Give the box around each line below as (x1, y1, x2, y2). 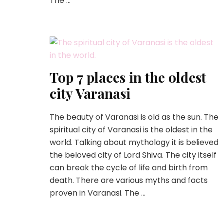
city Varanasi (50, 84, 130, 102)
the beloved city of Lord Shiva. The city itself (50, 149, 217, 161)
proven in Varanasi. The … (50, 187, 145, 199)
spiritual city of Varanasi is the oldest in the (50, 124, 213, 135)
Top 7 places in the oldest (50, 68, 206, 86)
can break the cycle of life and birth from (50, 162, 208, 173)
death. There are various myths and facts (50, 175, 208, 186)
